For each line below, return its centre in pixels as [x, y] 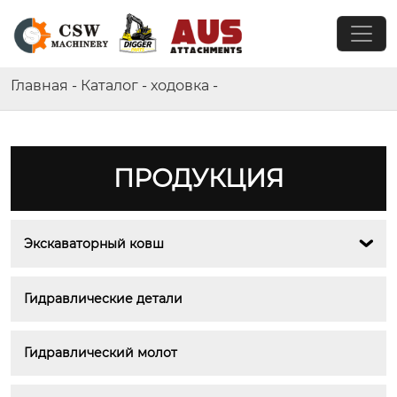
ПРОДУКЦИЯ [198, 178]
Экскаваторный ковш [94, 243]
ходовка [180, 86]
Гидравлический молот [101, 353]
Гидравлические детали [103, 299]
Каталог [109, 86]
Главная [39, 86]
